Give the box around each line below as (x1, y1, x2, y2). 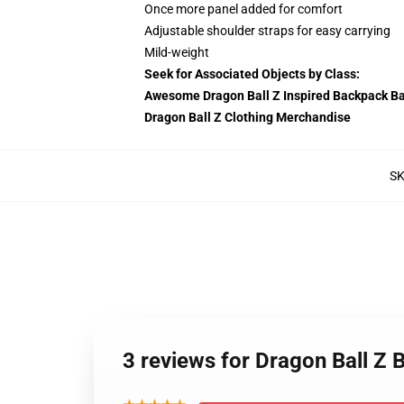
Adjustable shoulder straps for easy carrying (144, 23, 390, 38)
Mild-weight (144, 45, 209, 60)
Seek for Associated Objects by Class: (144, 67, 360, 81)
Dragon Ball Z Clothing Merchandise (144, 110, 351, 124)
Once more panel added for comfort (144, 2, 343, 16)
